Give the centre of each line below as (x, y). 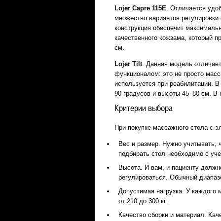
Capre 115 (147, 8)
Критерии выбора (144, 109)
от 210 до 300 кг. (143, 201)
